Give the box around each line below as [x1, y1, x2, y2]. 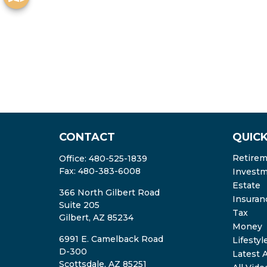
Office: [58, 153, 89, 164]
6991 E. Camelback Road [58, 233, 163, 244]
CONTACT [58, 130, 115, 144]
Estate [232, 179, 261, 191]
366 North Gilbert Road [58, 187, 160, 198]
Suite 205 [58, 199, 100, 210]
